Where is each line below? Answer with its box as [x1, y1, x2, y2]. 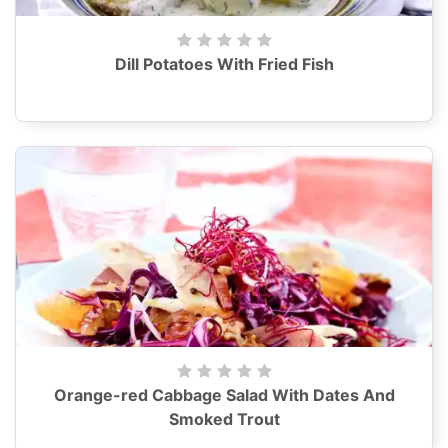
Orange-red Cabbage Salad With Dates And [53, 385, 395, 405]
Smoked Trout [168, 409, 280, 429]
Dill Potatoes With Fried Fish [114, 54, 334, 74]
